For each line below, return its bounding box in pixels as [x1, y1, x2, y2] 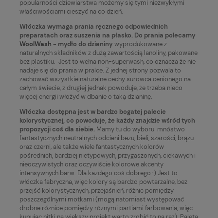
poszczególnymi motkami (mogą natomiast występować [19, 195, 184, 203]
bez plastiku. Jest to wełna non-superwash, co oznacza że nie [19, 57, 196, 66]
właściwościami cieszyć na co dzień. [19, 7, 123, 16]
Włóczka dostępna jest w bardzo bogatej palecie [19, 107, 166, 116]
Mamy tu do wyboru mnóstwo [95, 125, 185, 133]
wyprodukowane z [113, 39, 167, 48]
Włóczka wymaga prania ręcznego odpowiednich [19, 22, 168, 31]
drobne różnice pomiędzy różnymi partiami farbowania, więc [19, 203, 193, 212]
